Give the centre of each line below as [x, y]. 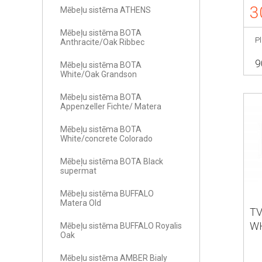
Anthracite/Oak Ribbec [102, 42]
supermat [78, 171]
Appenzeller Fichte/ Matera [111, 106]
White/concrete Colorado [106, 139]
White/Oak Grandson [99, 74]
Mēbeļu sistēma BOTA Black [112, 161]
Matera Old [81, 203]
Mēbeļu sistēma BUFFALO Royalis [121, 226]
